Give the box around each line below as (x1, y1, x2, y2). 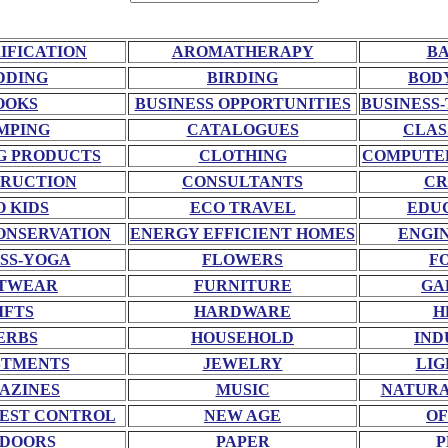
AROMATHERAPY (171, 42, 314, 60)
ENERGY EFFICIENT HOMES (130, 224, 355, 242)
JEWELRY (202, 354, 283, 372)
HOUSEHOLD (191, 328, 294, 346)
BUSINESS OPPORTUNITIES (134, 94, 351, 112)
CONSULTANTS (182, 172, 303, 190)
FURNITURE (193, 276, 292, 294)
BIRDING (207, 68, 278, 86)
